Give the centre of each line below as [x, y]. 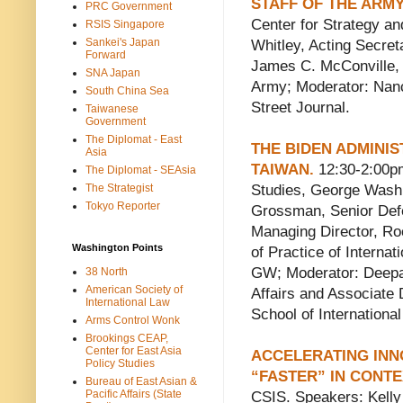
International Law [128, 302]
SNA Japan [113, 72]
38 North [107, 271]
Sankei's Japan [123, 42]
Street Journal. [303, 108]
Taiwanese [112, 108]
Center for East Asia [134, 350]
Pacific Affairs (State [134, 394]
